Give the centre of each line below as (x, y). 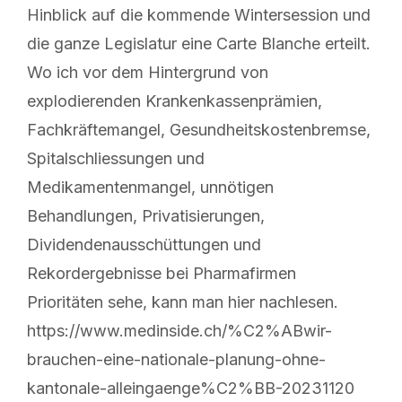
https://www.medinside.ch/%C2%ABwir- (179, 330)
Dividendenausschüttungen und (144, 244)
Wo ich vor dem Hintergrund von (148, 72)
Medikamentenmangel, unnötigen (150, 187)
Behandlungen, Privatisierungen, (146, 215)
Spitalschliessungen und (116, 158)
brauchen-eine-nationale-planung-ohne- (176, 359)
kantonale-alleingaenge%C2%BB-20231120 (191, 388)
